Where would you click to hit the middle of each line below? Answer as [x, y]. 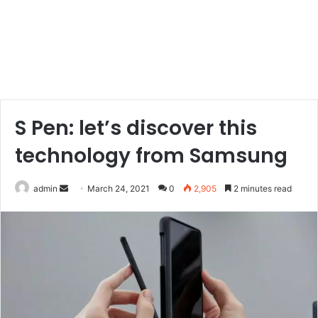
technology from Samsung [151, 155]
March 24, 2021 [119, 188]
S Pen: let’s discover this [136, 128]
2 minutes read [262, 188]
